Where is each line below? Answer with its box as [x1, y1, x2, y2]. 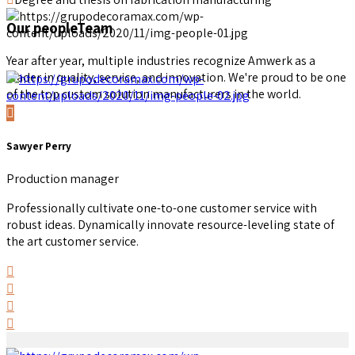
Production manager [6, 170, 119, 188]
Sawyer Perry [6, 138, 71, 153]
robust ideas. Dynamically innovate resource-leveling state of [6, 216, 334, 234]
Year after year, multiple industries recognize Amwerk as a [6, 52, 315, 69]
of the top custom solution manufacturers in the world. [6, 85, 301, 102]
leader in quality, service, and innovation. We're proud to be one [6, 68, 346, 86]
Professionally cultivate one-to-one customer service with [6, 200, 317, 217]
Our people [6, 18, 77, 38]
